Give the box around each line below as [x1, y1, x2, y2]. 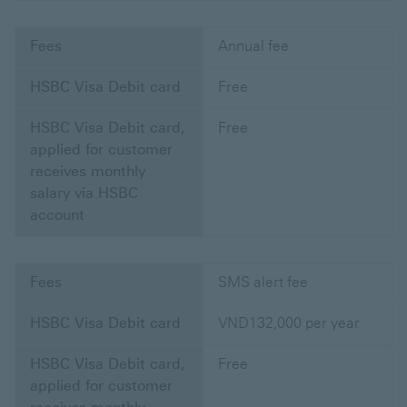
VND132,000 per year [218, 314, 360, 333]
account [30, 206, 84, 224]
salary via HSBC [30, 184, 138, 203]
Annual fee [218, 37, 289, 55]
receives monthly [30, 163, 145, 181]
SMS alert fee [218, 273, 308, 292]
